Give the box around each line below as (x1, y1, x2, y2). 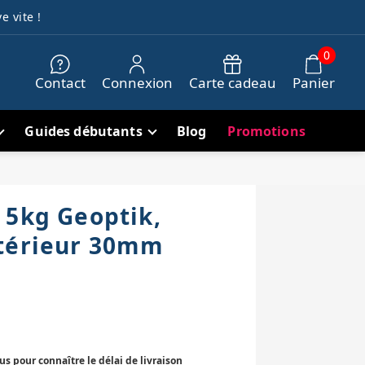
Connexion (102, 73, 174, 92)
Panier (292, 73, 336, 92)
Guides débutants (24, 122, 143, 141)
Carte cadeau (189, 73, 277, 92)
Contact (35, 73, 86, 92)
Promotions (227, 122, 306, 141)
